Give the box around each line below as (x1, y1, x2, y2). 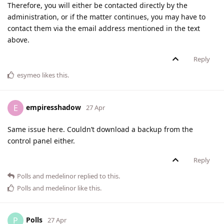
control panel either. (7, 136, 75, 146)
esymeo (17, 70, 40, 80)
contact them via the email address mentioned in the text (7, 23, 200, 33)
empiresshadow (26, 102, 81, 112)
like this (76, 183, 100, 193)
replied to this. (76, 171, 120, 181)
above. (7, 35, 29, 45)
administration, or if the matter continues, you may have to (7, 12, 205, 22)
